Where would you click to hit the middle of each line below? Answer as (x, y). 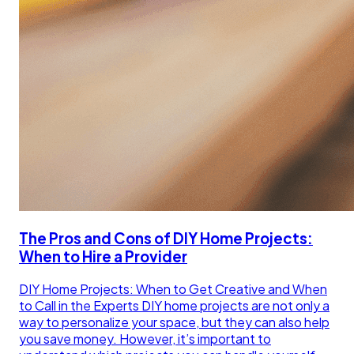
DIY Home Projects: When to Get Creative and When (173, 288)
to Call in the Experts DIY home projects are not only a (174, 305)
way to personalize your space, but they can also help (174, 322)
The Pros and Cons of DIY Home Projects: (166, 238)
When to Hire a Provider (103, 256)
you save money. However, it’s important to (145, 338)
